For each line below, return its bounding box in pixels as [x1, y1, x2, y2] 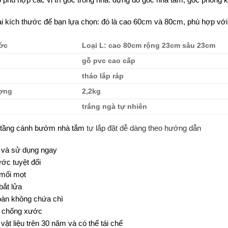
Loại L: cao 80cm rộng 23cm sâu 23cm [82, 41, 216, 49]
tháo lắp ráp [82, 72, 124, 80]
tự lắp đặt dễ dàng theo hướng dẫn [84, 123, 201, 132]
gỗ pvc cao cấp [82, 56, 136, 65]
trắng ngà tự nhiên [82, 102, 148, 110]
